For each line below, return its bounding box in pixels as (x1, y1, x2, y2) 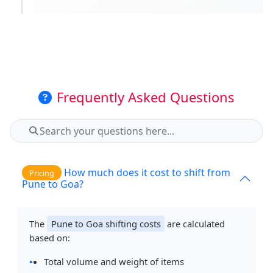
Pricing (29, 167, 54, 179)
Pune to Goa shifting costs (51, 218, 161, 230)
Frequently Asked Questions (57, 87, 235, 106)
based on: (29, 232, 71, 244)
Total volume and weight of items (44, 255, 185, 268)
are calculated (165, 218, 225, 230)
